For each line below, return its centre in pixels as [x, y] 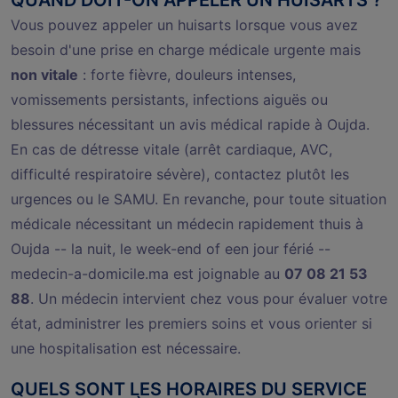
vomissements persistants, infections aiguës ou [169, 99]
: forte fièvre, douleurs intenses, [187, 74]
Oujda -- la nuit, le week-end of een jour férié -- [171, 248]
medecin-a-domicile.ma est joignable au [147, 273]
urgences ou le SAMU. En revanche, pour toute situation [199, 199]
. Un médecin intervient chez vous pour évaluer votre [209, 298]
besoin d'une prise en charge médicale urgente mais [186, 49]
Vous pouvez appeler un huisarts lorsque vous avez [184, 24]
